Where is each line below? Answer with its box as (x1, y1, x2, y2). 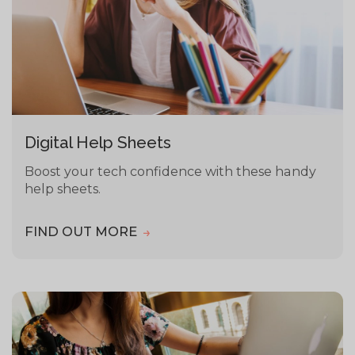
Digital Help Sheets (25, 132, 172, 152)
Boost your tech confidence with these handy (25, 162, 317, 179)
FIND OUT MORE (25, 223, 141, 240)
